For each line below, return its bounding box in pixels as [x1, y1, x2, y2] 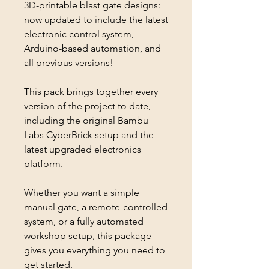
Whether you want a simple [24, 187, 139, 199]
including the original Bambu [24, 115, 148, 127]
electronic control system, [24, 28, 134, 40]
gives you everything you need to [24, 244, 165, 256]
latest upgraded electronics [24, 144, 141, 156]
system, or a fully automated [24, 216, 144, 228]
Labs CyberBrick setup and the [24, 129, 154, 141]
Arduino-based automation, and [24, 43, 161, 55]
